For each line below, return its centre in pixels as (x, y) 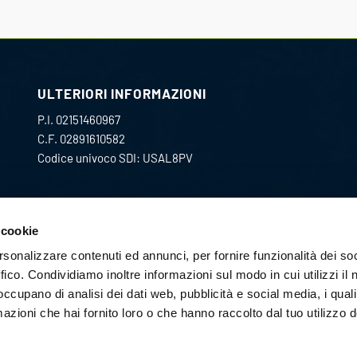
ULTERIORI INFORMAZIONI (122, 93)
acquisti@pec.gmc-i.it (94, 247)
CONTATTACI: (82, 220)
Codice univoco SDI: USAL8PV (115, 158)
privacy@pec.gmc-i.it (92, 276)
